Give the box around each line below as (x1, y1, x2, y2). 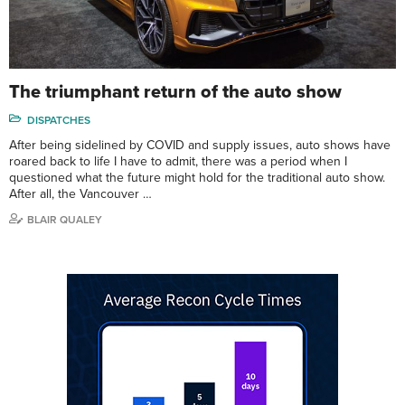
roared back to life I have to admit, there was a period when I (9, 153, 347, 169)
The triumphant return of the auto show (9, 80, 342, 103)
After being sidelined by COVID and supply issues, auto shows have (9, 137, 391, 153)
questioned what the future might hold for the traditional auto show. (9, 169, 389, 185)
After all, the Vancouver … (9, 185, 152, 202)
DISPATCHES (27, 113, 90, 127)
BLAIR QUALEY (27, 212, 102, 226)
